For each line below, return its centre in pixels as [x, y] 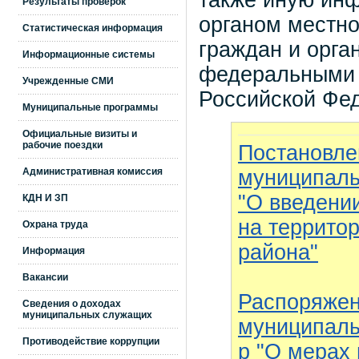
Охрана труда [55, 224]
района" [278, 252]
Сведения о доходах [72, 304]
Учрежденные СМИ [68, 81]
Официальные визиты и [80, 134]
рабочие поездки [63, 145]
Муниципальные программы [90, 107]
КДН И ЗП [45, 198]
